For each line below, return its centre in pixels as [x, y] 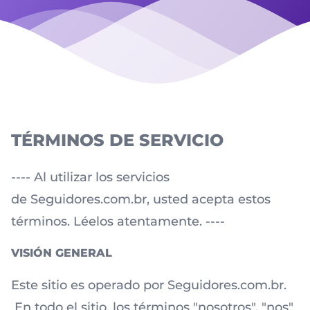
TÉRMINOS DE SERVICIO [117, 140]
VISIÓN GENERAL [62, 253]
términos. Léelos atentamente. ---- [118, 221]
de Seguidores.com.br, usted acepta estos [141, 199]
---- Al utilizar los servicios [90, 177]
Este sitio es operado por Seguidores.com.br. [149, 285]
